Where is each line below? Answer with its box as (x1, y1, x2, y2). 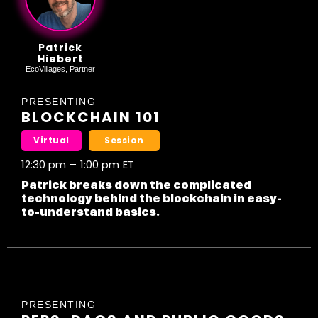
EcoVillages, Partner (26, 65, 95, 74)
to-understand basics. (21, 205, 160, 219)
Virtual (33, 134, 70, 147)
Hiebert (37, 52, 84, 67)
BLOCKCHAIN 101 (21, 107, 160, 128)
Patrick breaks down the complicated (21, 178, 251, 192)
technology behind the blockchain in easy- (21, 192, 282, 206)
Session (104, 134, 144, 147)
